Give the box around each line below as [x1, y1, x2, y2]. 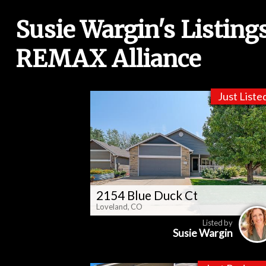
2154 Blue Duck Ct [96, 188, 198, 203]
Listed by [202, 218, 233, 228]
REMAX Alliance [15, 44, 201, 74]
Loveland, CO [96, 201, 142, 211]
